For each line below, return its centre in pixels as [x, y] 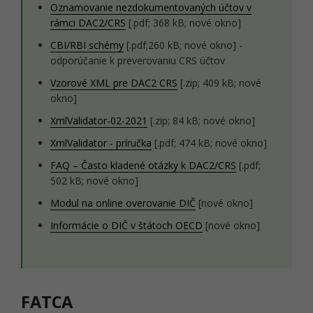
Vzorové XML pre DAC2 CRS [114, 83]
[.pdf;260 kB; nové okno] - [183, 45]
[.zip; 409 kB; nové [219, 83]
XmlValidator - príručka [101, 143]
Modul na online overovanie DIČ [123, 203]
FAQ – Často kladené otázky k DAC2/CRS [143, 165]
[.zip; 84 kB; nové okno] [201, 121]
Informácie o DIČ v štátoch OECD [126, 225]
